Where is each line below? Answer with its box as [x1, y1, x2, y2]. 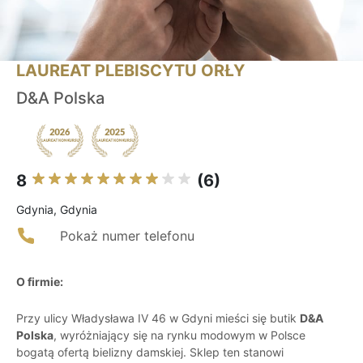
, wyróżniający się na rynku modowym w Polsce [53, 328, 305, 343]
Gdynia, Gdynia [16, 203, 97, 217]
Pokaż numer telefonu [60, 228, 194, 245]
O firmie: [16, 275, 63, 289]
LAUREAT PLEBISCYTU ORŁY [16, 61, 245, 81]
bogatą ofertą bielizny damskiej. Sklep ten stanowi [16, 345, 284, 360]
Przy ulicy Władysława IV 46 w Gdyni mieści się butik [16, 311, 300, 326]
